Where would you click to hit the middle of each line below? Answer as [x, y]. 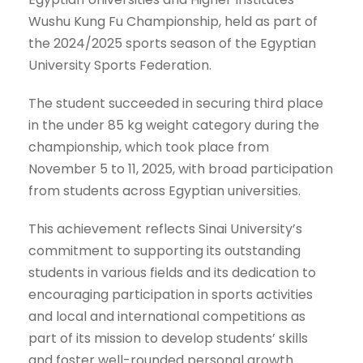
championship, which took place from [149, 147]
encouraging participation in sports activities [171, 295]
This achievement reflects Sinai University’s [165, 229]
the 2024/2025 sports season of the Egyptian [172, 44]
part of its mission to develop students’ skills [168, 339]
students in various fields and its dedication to [172, 273]
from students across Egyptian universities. [164, 191]
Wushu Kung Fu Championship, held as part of [173, 22]
